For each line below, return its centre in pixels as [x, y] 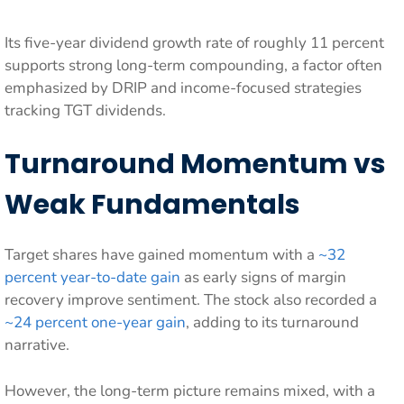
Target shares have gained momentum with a [161, 255]
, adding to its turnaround [272, 322]
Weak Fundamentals [152, 205]
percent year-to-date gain [92, 277]
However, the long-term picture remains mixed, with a [190, 390]
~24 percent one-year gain [95, 322]
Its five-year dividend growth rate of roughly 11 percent [194, 42]
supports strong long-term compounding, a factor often [193, 65]
